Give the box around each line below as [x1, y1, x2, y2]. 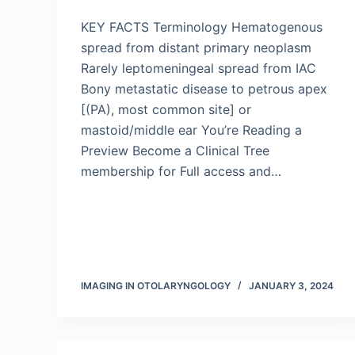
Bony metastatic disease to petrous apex [81, 81, 327, 97]
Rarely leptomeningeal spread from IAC [81, 60, 316, 76]
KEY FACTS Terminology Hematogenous [81, 19, 323, 35]
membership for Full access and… [81, 163, 281, 179]
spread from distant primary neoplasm [81, 40, 311, 55]
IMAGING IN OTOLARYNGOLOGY [81, 280, 231, 292]
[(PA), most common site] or [81, 101, 251, 117]
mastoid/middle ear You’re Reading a [81, 122, 302, 138]
